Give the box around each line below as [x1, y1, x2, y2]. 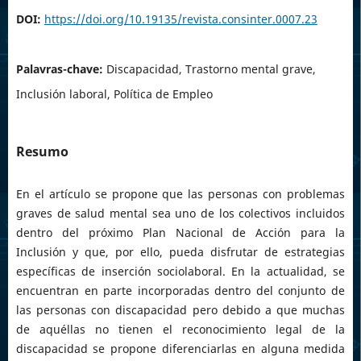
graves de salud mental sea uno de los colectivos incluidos [15, 205, 346, 222]
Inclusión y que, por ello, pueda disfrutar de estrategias [15, 244, 346, 260]
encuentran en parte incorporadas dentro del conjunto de [15, 283, 346, 299]
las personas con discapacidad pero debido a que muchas [15, 302, 346, 318]
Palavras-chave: [15, 61, 106, 77]
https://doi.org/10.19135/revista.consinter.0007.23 [44, 11, 317, 27]
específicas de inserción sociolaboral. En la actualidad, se [15, 263, 346, 280]
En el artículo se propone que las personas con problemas [15, 186, 346, 202]
